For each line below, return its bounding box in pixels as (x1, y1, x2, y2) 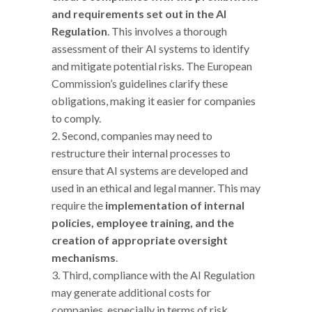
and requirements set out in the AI (52, 6, 226, 20)
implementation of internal (105, 198, 244, 212)
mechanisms (52, 250, 116, 264)
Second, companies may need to (62, 128, 212, 142)
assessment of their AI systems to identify (52, 41, 249, 55)
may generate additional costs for (52, 285, 211, 299)
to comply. (52, 111, 101, 125)
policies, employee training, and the (52, 215, 234, 229)
